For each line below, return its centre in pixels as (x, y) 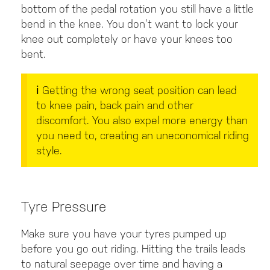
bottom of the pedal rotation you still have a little (137, 9)
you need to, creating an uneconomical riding (143, 136)
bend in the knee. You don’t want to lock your (130, 24)
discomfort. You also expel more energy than (142, 121)
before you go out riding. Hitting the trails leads (133, 249)
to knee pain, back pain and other (115, 105)
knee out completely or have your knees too (127, 39)
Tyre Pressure (64, 207)
